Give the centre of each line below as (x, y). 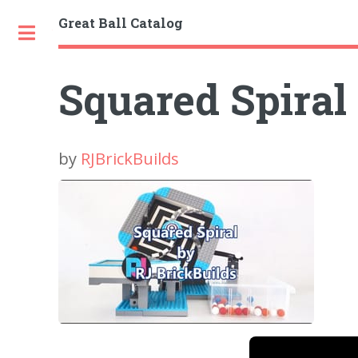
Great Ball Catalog (121, 22)
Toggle (70, 33)
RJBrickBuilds (130, 159)
